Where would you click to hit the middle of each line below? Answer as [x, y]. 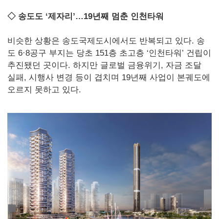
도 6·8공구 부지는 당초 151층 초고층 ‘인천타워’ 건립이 [109, 53]
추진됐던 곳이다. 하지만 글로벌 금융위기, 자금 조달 [104, 66]
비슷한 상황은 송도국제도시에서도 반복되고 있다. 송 [106, 41]
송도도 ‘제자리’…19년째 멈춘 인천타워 [90, 17]
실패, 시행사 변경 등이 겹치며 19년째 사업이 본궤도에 [109, 78]
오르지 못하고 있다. [44, 90]
